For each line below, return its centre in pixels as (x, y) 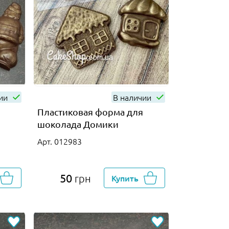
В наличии (133, 97)
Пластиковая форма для (90, 111)
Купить (125, 178)
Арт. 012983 (59, 141)
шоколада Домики (78, 124)
